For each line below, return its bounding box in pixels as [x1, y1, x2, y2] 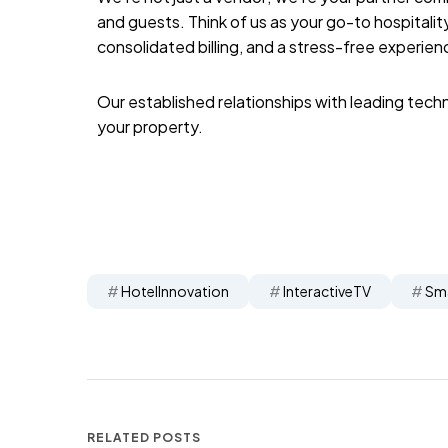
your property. [97, 116, 203, 137]
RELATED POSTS [87, 430, 201, 445]
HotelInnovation [121, 282, 229, 300]
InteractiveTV [283, 282, 371, 300]
